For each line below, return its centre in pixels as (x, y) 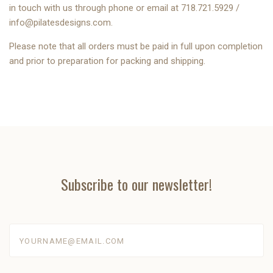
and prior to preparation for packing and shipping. (107, 61)
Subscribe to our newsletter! (136, 184)
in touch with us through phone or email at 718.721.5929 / (124, 8)
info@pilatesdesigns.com (60, 23)
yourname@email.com (54, 231)
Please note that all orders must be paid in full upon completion (136, 46)
